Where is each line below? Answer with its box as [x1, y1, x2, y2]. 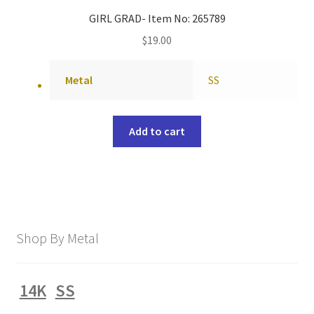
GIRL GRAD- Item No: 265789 [88, 11, 226, 26]
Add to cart [129, 124, 185, 139]
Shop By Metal [15, 228, 99, 247]
